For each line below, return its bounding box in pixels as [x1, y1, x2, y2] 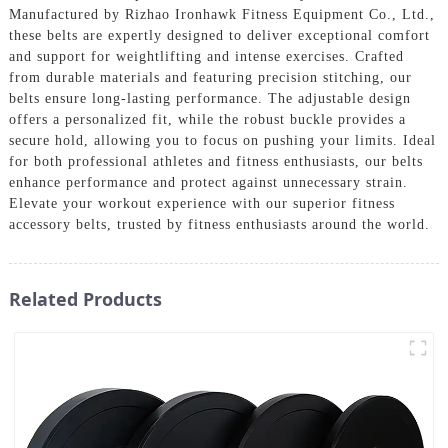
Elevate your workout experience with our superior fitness [8, 195, 395, 211]
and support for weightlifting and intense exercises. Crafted [8, 48, 404, 64]
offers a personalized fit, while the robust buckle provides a [8, 111, 406, 127]
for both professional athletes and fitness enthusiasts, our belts [8, 153, 423, 169]
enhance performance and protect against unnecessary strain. [8, 174, 408, 190]
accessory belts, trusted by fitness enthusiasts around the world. [8, 216, 430, 232]
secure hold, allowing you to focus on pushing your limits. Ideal [8, 132, 436, 148]
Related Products [8, 286, 162, 311]
